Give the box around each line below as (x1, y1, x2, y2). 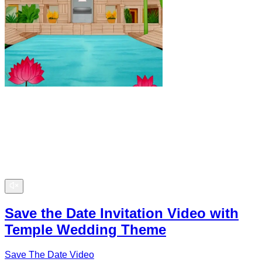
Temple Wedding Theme (5, 221, 166, 237)
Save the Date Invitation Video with (5, 205, 239, 221)
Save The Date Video (5, 249, 94, 260)
